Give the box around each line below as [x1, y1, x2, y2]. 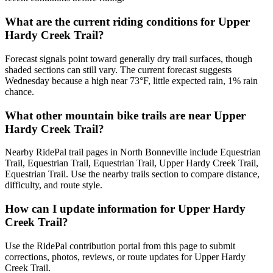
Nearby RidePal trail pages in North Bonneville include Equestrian [5, 147, 261, 158]
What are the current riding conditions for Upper [5, 15, 250, 29]
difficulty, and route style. [5, 180, 102, 191]
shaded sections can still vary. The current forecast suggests [5, 64, 232, 75]
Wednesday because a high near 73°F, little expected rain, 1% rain [5, 75, 258, 86]
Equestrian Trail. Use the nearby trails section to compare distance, [5, 169, 260, 180]
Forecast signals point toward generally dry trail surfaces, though [5, 53, 252, 64]
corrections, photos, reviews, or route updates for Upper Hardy [5, 251, 246, 262]
